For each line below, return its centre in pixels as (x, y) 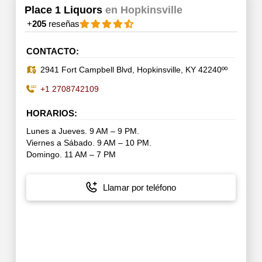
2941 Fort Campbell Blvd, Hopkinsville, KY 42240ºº (134, 70)
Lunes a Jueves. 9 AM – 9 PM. (82, 132)
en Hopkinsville (144, 10)
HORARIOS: (51, 114)
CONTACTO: (52, 52)
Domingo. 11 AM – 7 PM (71, 155)
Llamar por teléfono (139, 187)
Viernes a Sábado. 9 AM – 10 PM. (89, 143)
